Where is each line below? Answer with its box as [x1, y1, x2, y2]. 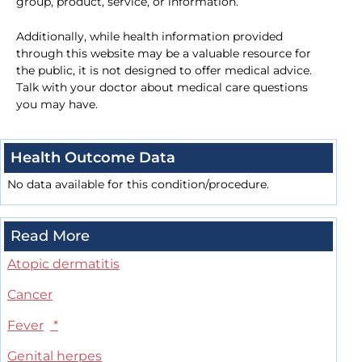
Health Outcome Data [11, 149, 175, 167]
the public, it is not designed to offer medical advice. [16, 63, 312, 78]
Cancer [7, 287, 53, 303]
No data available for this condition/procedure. [7, 177, 269, 192]
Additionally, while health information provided [16, 29, 283, 44]
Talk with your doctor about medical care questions [16, 80, 308, 95]
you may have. [16, 97, 98, 112]
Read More [11, 227, 90, 246]
